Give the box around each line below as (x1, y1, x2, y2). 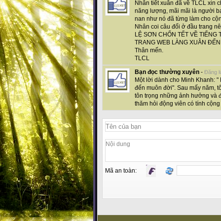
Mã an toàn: (105, 167, 141, 175)
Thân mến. (135, 47, 163, 54)
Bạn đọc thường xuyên (135, 69, 199, 76)
